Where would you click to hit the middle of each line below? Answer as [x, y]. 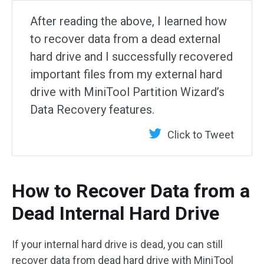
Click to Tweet [201, 135]
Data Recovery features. [92, 110]
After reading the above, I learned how [128, 22]
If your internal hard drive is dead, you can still [117, 245]
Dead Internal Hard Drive [115, 214]
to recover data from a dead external [125, 39]
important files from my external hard [126, 75]
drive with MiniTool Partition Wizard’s [127, 92]
